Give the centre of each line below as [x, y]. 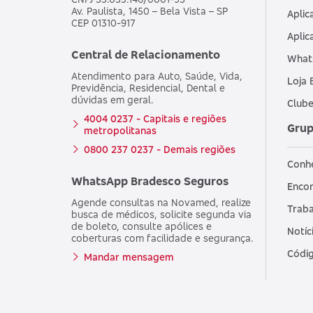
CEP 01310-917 [103, 23]
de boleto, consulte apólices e [141, 226]
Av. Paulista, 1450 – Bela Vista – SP [150, 11]
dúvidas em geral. [112, 100]
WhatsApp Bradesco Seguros [150, 181]
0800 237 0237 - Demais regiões [160, 150]
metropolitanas [120, 131]
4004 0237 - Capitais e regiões [155, 119]
